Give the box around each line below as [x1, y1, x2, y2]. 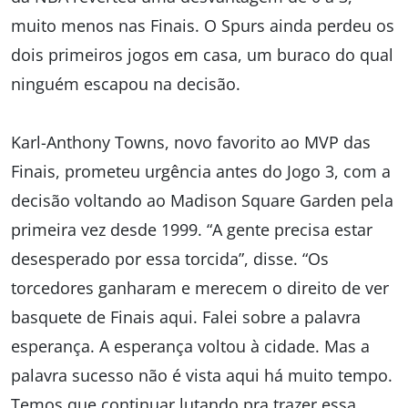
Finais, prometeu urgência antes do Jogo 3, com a [11, 160, 391, 183]
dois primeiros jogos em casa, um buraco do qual [11, 44, 393, 66]
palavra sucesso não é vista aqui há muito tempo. [11, 364, 393, 387]
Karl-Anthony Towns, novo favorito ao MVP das [11, 131, 371, 154]
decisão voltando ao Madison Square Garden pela [11, 189, 393, 212]
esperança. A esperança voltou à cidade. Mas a [11, 335, 370, 358]
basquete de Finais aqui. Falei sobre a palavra [11, 306, 361, 329]
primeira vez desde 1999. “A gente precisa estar [11, 219, 372, 241]
